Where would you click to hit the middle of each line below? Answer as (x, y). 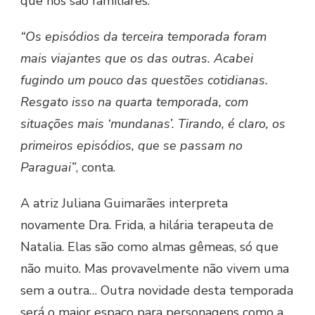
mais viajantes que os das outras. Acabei (137, 59)
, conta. (96, 168)
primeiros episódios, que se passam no (131, 146)
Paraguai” (48, 168)
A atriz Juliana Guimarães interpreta (124, 204)
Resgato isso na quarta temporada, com (134, 102)
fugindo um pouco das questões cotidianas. (144, 81)
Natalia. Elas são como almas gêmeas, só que (149, 247)
